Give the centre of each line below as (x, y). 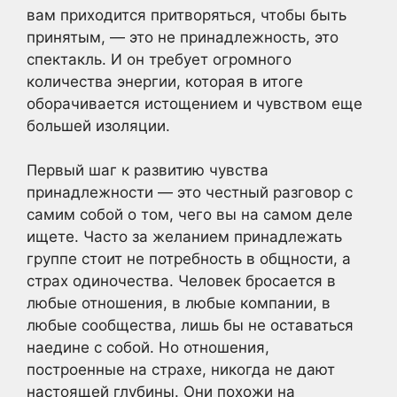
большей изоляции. (98, 125)
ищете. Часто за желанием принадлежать (184, 237)
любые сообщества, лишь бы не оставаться (190, 326)
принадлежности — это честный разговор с (190, 193)
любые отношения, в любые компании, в (179, 304)
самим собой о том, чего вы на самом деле (190, 215)
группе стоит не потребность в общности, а (189, 259)
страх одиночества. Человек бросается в (181, 281)
